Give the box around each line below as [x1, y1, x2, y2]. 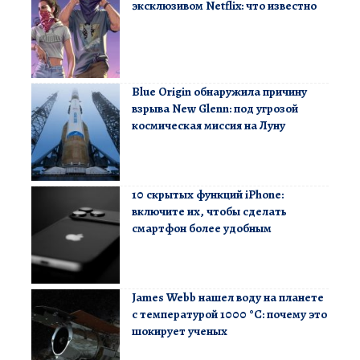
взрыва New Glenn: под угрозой [132, 100, 298, 117]
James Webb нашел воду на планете [132, 289, 324, 306]
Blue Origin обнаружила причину [132, 84, 307, 100]
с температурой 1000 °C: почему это [132, 306, 327, 323]
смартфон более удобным [132, 220, 272, 237]
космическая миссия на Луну [132, 117, 285, 134]
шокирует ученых [132, 323, 227, 340]
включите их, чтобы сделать [132, 203, 287, 220]
